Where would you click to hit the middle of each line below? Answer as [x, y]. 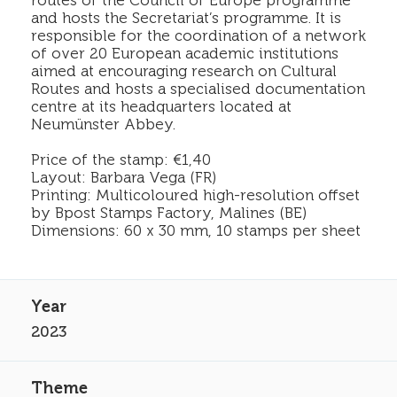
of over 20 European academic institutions [185, 54]
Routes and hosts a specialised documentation [198, 89]
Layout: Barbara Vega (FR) [124, 178]
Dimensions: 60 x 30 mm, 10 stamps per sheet [196, 231]
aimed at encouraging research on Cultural [184, 71]
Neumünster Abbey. [103, 125]
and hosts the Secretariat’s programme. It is [186, 18]
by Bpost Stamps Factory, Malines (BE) [169, 213]
